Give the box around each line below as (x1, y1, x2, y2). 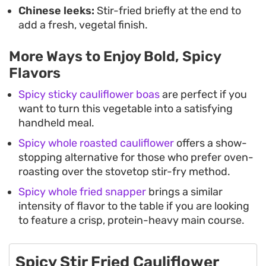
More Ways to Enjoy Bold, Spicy (9, 48, 221, 65)
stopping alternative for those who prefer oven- (18, 151, 254, 164)
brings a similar (146, 185, 223, 199)
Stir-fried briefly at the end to (94, 4, 241, 18)
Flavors (9, 65, 61, 82)
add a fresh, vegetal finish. (18, 18, 148, 32)
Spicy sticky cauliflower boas (18, 88, 160, 102)
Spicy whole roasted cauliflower (18, 137, 174, 150)
